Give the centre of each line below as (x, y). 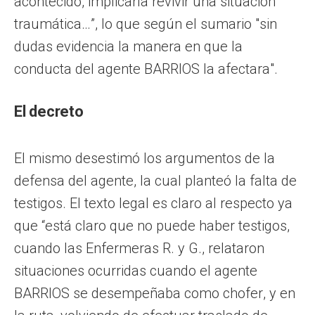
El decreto (49, 111)
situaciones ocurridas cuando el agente (136, 270)
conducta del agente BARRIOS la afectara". (146, 69)
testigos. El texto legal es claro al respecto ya (153, 203)
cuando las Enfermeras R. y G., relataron (139, 248)
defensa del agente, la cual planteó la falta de (155, 180)
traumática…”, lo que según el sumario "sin (146, 24)
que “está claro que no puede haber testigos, (152, 225)
